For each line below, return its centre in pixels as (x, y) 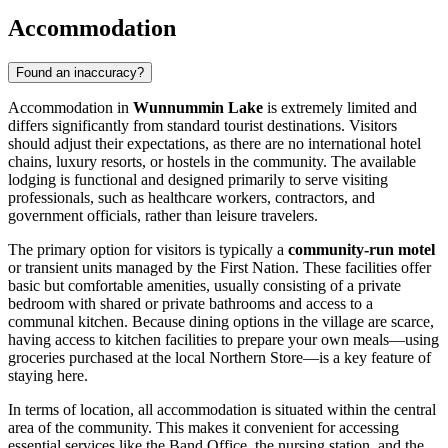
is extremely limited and (340, 107)
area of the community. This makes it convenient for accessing (203, 427)
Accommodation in (70, 107)
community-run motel (361, 249)
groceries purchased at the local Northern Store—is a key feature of (219, 357)
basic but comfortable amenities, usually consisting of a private (204, 285)
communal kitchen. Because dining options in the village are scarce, (221, 321)
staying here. (48, 375)
